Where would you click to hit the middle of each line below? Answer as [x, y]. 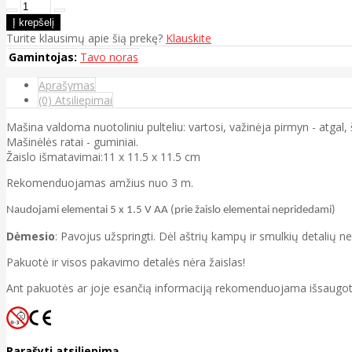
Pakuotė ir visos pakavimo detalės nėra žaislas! [126, 262]
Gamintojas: [43, 57]
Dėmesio [31, 236]
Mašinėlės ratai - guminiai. [72, 141]
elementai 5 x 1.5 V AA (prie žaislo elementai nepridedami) [198, 210]
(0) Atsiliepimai [75, 100]
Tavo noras [109, 57]
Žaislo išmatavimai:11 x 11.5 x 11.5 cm [103, 156]
